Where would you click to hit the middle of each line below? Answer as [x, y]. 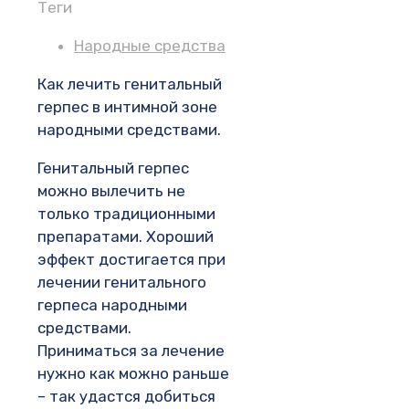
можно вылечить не [111, 191]
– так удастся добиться [126, 397]
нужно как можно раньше [133, 374]
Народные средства [150, 46]
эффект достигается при [131, 260]
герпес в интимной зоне [127, 107]
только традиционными [126, 214]
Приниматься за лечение [131, 351]
